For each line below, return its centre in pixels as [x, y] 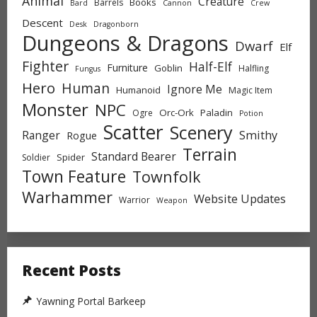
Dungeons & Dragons [125, 43]
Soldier [36, 157]
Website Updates [240, 198]
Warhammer [67, 197]
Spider [71, 157]
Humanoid [138, 90]
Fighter [45, 66]
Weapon [172, 200]
